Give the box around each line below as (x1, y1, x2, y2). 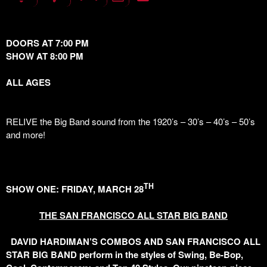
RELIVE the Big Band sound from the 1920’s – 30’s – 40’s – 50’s (6, 115, 255, 128)
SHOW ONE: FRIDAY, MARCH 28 (6, 182, 144, 195)
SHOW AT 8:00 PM (6, 49, 83, 63)
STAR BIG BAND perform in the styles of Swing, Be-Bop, (6, 248, 243, 261)
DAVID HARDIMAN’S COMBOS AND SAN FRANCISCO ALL (6, 235, 260, 248)
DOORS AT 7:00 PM (6, 36, 141, 49)
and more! (6, 128, 45, 141)
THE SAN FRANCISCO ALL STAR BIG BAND (39, 209, 228, 222)
